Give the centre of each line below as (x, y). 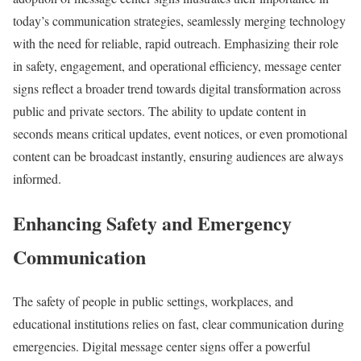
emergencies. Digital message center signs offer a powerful (162, 346)
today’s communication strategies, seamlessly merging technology (179, 21)
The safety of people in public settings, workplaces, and (153, 301)
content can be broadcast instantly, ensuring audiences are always (178, 156)
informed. (37, 179)
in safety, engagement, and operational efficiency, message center (177, 66)
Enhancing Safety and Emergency (152, 223)
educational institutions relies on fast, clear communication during (178, 324)
